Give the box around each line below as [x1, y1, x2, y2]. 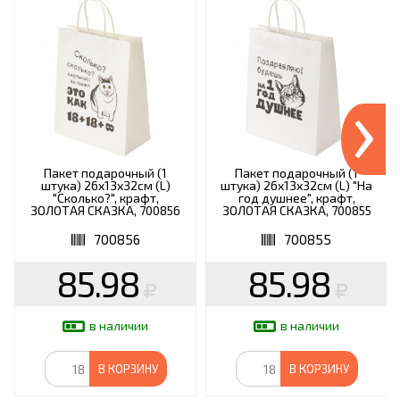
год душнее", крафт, [237, 190, 355, 206]
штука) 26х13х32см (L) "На [221, 178, 373, 194]
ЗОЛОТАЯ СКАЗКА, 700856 [30, 203, 181, 219]
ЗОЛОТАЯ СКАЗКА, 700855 [221, 203, 371, 219]
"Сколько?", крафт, [52, 190, 159, 206]
